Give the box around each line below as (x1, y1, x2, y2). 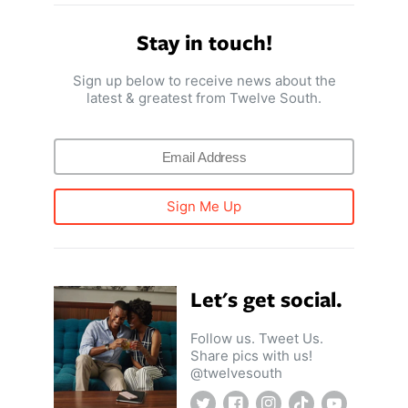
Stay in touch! (136, 26, 272, 56)
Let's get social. (190, 284, 343, 314)
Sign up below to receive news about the (72, 72, 336, 90)
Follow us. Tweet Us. (190, 329, 324, 347)
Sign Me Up (167, 198, 241, 216)
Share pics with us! (190, 346, 313, 364)
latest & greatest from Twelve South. (87, 89, 321, 107)
